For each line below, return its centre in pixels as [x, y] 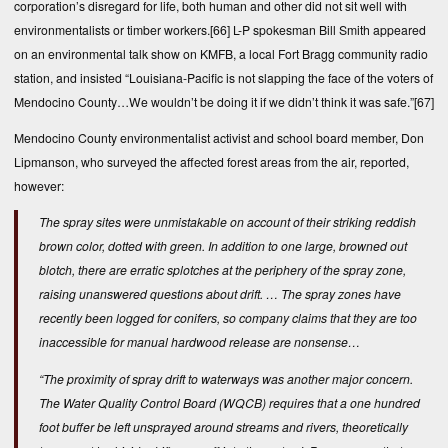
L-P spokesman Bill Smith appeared [328, 29]
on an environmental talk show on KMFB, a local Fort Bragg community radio [221, 53]
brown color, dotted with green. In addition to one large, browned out [223, 246]
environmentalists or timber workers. [112, 29]
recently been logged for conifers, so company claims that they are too [228, 318]
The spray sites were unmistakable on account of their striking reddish [227, 222]
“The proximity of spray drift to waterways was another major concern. [226, 378]
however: [39, 186]
